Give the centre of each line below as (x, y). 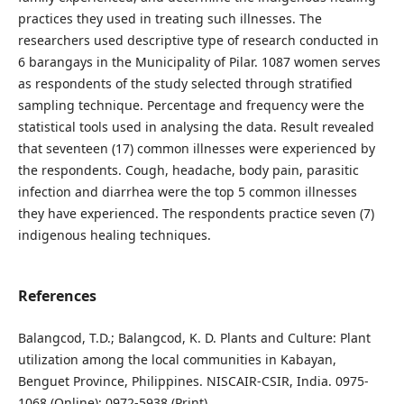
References (57, 296)
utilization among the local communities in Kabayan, (177, 360)
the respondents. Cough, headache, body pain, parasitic (188, 170)
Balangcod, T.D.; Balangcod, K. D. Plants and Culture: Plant (194, 338)
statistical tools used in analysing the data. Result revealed (196, 126)
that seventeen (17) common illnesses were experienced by (196, 148)
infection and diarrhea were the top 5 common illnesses (187, 191)
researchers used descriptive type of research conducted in (198, 40)
